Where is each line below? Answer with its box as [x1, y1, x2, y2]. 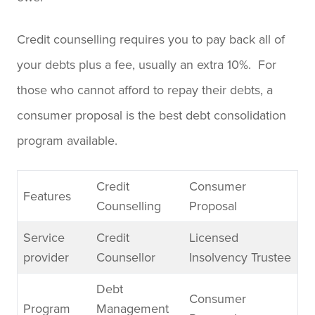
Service [23, 228, 65, 246]
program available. [17, 131, 117, 149]
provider [23, 247, 69, 266]
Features [23, 186, 71, 205]
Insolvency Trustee [189, 247, 291, 266]
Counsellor [96, 247, 155, 266]
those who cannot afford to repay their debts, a [17, 80, 273, 98]
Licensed [189, 228, 238, 246]
